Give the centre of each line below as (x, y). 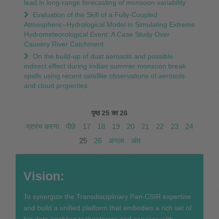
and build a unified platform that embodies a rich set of (107, 208)
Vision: (45, 176)
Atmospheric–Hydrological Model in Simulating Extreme (109, 24)
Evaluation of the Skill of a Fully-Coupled (94, 14)
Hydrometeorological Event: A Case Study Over (97, 34)
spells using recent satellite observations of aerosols (104, 76)
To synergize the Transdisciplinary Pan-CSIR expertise (107, 196)
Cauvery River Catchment (64, 44)
